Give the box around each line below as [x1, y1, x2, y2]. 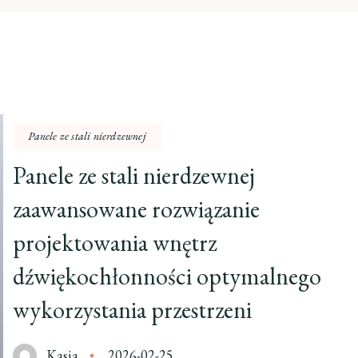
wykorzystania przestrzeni [13, 294, 253, 325]
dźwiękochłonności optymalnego [13, 261, 322, 292]
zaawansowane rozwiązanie [13, 193, 261, 225]
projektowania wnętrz [13, 227, 217, 258]
